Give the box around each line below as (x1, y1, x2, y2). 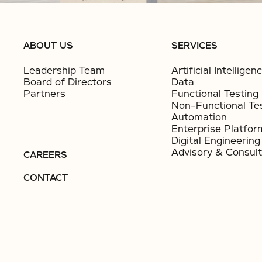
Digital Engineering (171, 135, 260, 147)
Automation (171, 111, 227, 123)
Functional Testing (171, 88, 258, 100)
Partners (23, 88, 65, 100)
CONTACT (23, 172, 68, 184)
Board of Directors (23, 76, 112, 88)
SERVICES (171, 40, 218, 51)
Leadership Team (23, 64, 105, 77)
